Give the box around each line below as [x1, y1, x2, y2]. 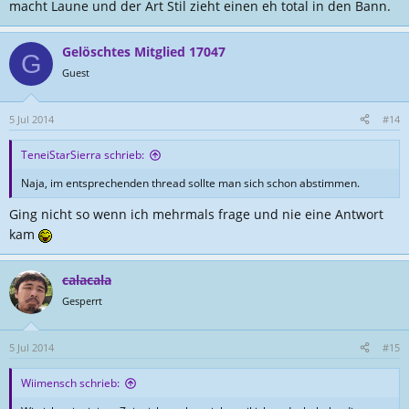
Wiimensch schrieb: [21, 375, 120, 391]
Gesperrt [62, 294, 102, 308]
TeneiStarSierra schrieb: [21, 147, 144, 163]
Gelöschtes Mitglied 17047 [62, 43, 225, 60]
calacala [62, 271, 111, 288]
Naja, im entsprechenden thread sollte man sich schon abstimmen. [21, 175, 360, 191]
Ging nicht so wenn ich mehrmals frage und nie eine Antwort [9, 205, 383, 223]
